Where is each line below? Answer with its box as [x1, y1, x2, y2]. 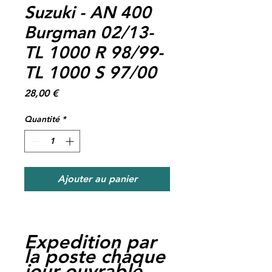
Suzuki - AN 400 [24, 1, 151, 22]
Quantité [24, 113, 59, 124]
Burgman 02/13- [24, 21, 154, 42]
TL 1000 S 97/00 [24, 61, 157, 83]
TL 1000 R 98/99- [24, 41, 163, 63]
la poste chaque [24, 245, 165, 268]
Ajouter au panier [57, 172, 137, 185]
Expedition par [24, 230, 156, 253]
